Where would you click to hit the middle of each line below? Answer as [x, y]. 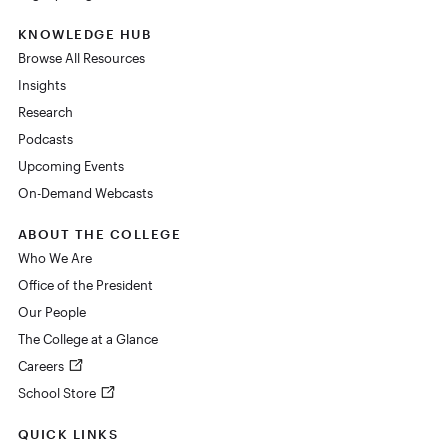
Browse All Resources [81, 58]
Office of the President [85, 285]
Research [45, 112]
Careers [42, 366]
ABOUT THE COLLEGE [99, 234]
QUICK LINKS [67, 434]
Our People [51, 312]
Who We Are [54, 258]
